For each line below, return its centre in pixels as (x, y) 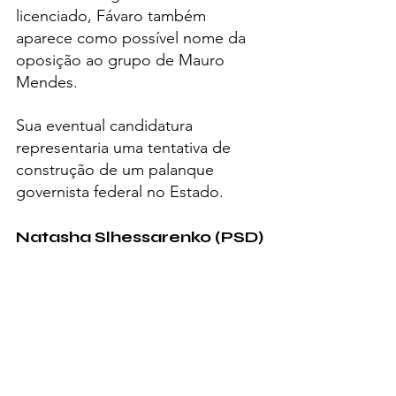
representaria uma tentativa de (126, 148)
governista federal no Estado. (120, 192)
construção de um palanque (117, 170)
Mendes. (47, 83)
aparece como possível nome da (133, 38)
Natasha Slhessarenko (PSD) (140, 237)
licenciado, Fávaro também (113, 16)
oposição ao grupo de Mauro (122, 61)
